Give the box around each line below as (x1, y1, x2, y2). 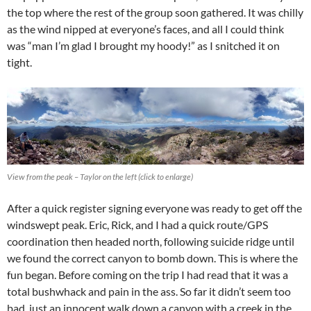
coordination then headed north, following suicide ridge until (7, 234, 294, 248)
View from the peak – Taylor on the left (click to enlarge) (7, 171, 193, 182)
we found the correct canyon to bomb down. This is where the (7, 251, 298, 264)
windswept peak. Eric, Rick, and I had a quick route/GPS (7, 217, 268, 231)
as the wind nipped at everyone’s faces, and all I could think (7, 22, 284, 35)
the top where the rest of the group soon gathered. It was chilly (7, 5, 303, 19)
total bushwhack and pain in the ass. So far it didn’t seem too (7, 284, 291, 298)
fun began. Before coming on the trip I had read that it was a (7, 267, 288, 281)
